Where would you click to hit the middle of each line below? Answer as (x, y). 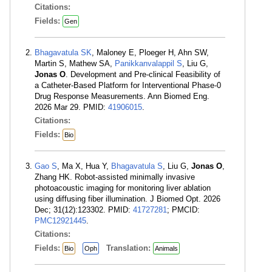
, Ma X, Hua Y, (84, 166)
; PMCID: (183, 210)
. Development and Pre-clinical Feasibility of (143, 74)
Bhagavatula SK (63, 53)
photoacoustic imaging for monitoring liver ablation (123, 188)
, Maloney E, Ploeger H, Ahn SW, (150, 53)
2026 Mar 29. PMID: (71, 107)
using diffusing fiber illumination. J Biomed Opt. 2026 (127, 199)
